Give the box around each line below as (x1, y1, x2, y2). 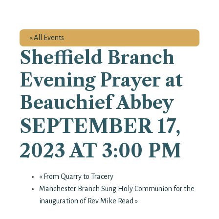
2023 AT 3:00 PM (20, 138, 181, 162)
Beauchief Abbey (20, 91, 174, 113)
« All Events (29, 33, 64, 42)
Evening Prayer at (20, 69, 183, 91)
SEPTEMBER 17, (20, 114, 181, 138)
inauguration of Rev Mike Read (39, 197, 135, 205)
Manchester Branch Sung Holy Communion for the (39, 184, 195, 193)
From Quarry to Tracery (42, 172, 113, 180)
